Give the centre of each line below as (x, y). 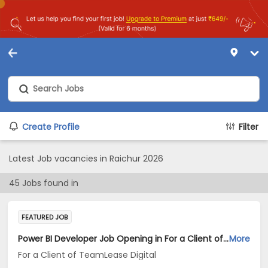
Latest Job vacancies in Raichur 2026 (86, 159)
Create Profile (51, 127)
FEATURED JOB (45, 217)
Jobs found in (49, 183)
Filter (249, 127)
